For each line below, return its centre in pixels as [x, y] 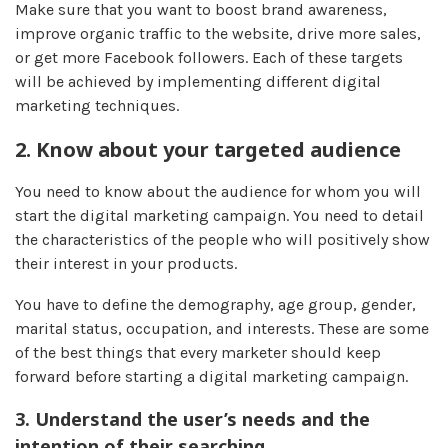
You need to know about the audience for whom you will [218, 191]
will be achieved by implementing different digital [198, 81]
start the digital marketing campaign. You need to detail [219, 215]
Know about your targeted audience [218, 149]
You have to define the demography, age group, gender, [215, 304]
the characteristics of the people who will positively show [222, 239]
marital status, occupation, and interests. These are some [222, 328]
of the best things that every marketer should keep [198, 352]
